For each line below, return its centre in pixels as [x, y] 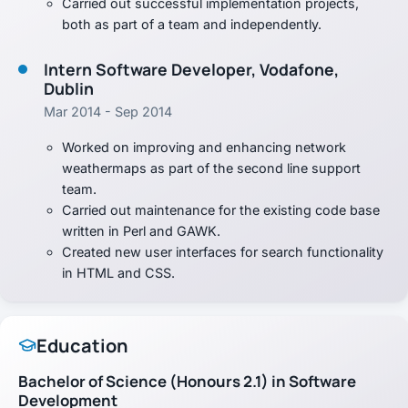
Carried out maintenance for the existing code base [221, 209]
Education [82, 345]
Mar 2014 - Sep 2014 [108, 111]
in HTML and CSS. [118, 272]
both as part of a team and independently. [192, 25]
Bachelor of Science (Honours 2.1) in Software [187, 381]
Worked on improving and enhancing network [204, 147]
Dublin [69, 89]
